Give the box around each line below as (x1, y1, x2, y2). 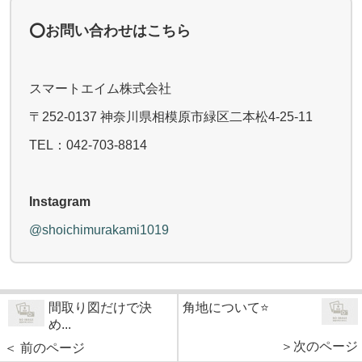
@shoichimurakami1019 (28, 223, 169, 238)
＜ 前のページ (4, 341, 85, 356)
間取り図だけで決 (48, 301, 152, 315)
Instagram (28, 195, 90, 209)
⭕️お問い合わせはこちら (28, 23, 191, 40)
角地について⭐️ (183, 301, 269, 315)
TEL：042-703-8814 (28, 138, 147, 153)
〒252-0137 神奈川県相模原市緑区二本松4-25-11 (28, 110, 313, 124)
